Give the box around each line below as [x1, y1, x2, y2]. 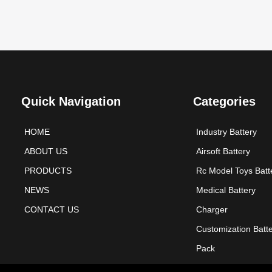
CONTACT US [24, 205, 80, 215]
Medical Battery [196, 185, 256, 195]
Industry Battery [196, 127, 257, 137]
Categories [193, 95, 256, 109]
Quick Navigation [21, 95, 121, 109]
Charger [196, 205, 228, 215]
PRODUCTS [24, 166, 72, 176]
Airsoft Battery [196, 146, 251, 157]
